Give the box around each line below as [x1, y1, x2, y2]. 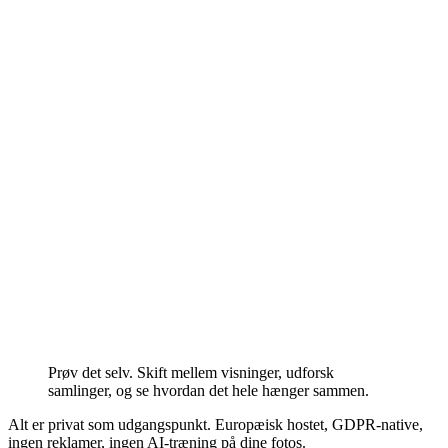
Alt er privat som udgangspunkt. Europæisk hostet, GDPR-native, [8, 415, 423, 433]
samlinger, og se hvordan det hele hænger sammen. [48, 381, 369, 399]
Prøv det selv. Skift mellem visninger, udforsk [48, 363, 334, 381]
